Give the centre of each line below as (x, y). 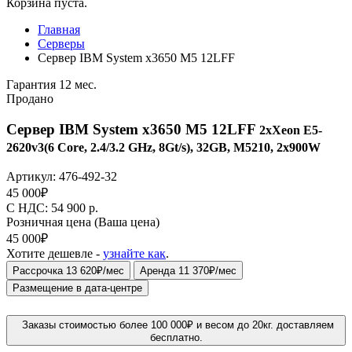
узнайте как (134, 254)
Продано (30, 99)
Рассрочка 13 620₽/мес (68, 271)
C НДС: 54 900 (48, 208)
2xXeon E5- (291, 130)
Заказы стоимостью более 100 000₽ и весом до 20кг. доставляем (178, 325)
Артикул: (33, 177)
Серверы (61, 44)
